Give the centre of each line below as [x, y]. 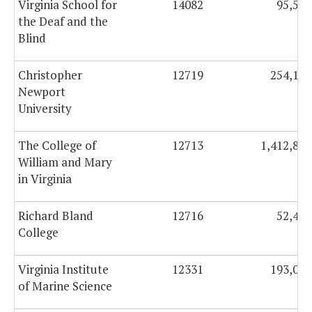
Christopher [50, 75]
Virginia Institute [63, 270]
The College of [57, 146]
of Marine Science [65, 286]
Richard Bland [56, 216]
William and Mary [65, 162]
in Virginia [45, 179]
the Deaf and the [63, 22]
